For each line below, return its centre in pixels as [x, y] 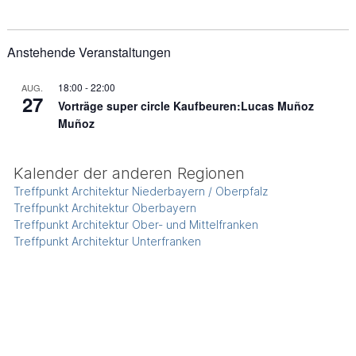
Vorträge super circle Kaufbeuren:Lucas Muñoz [186, 105]
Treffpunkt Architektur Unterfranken [107, 241]
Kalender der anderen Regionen [129, 173]
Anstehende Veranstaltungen [89, 52]
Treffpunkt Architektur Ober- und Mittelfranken [135, 224]
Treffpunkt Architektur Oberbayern [104, 207]
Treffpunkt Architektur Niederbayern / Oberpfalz [140, 191]
